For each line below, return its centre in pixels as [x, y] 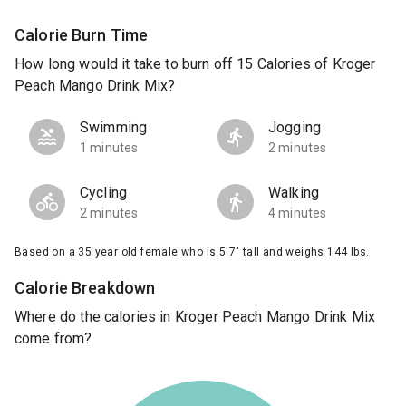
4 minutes [298, 213]
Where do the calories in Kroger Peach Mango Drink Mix [195, 317]
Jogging [295, 128]
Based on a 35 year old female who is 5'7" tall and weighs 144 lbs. [192, 252]
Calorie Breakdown [85, 288]
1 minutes [109, 148]
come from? [53, 339]
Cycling [104, 193]
